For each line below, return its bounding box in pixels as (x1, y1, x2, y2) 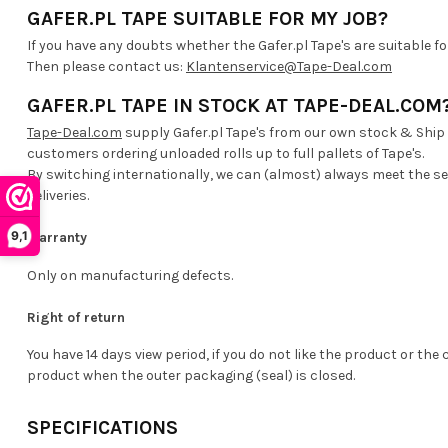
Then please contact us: (27, 57, 186, 75)
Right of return (27, 308, 125, 326)
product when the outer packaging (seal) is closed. (27, 367, 355, 385)
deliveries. (27, 186, 89, 204)
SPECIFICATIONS (27, 416, 178, 440)
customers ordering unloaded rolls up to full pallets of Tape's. (27, 144, 424, 162)
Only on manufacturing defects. (27, 266, 233, 284)
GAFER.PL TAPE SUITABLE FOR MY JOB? (27, 6, 388, 30)
